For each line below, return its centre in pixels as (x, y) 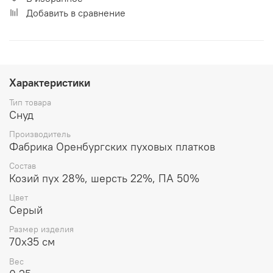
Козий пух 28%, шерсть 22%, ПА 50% (104, 178)
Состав (23, 165)
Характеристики (50, 82)
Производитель (40, 134)
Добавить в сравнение (76, 12)
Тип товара (30, 102)
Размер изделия (41, 229)
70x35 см (32, 242)
